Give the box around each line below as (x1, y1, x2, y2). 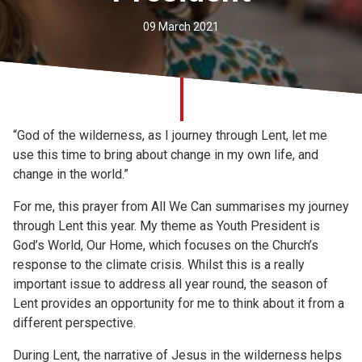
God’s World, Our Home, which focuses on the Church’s (13, 238, 318, 253)
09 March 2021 (143, 20, 219, 33)
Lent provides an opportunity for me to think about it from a (13, 296, 344, 311)
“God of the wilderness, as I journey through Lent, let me (13, 128, 327, 143)
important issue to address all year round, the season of (13, 276, 328, 292)
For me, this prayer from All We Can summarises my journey (13, 199, 349, 214)
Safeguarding (26, 52, 127, 71)
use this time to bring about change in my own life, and (13, 147, 318, 162)
